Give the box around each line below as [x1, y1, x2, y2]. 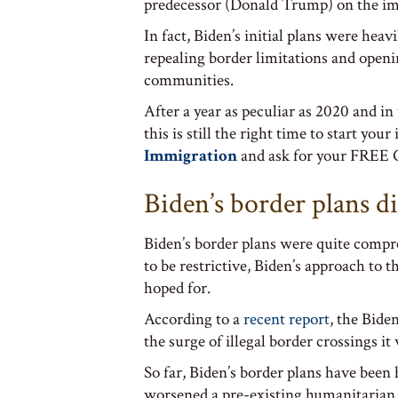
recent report [243, 307, 330, 330]
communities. [144, 68, 234, 92]
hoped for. [144, 276, 211, 299]
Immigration [144, 144, 237, 167]
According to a [144, 307, 243, 330]
